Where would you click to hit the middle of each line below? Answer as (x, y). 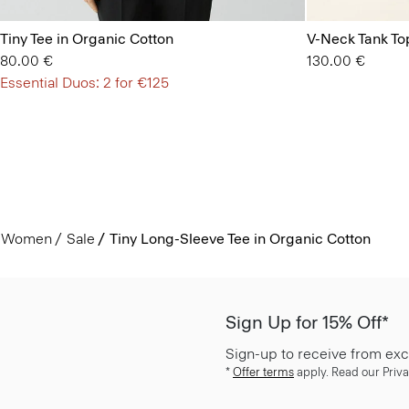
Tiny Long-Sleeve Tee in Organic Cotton (240, 239)
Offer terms (263, 372)
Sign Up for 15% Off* (307, 322)
